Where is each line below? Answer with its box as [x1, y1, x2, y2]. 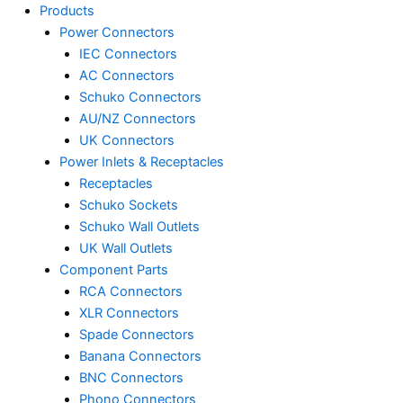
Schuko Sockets [78, 197, 178, 213]
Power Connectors [58, 24, 175, 40]
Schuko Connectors [78, 89, 201, 105]
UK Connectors [78, 132, 175, 148]
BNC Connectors [78, 370, 184, 386]
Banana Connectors [78, 348, 201, 364]
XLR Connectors [78, 305, 179, 321]
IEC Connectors [78, 46, 177, 62]
